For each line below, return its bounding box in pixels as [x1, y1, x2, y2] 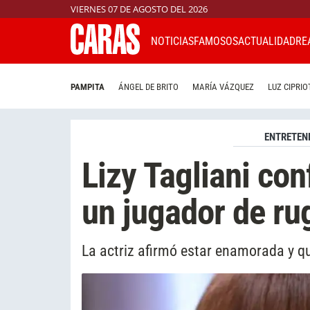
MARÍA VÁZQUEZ [192, 82, 254, 93]
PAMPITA [71, 82, 104, 93]
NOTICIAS [151, 34, 194, 48]
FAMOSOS [194, 34, 238, 48]
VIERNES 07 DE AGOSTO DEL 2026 [71, 3, 208, 15]
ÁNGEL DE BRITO [118, 82, 179, 93]
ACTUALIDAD [238, 34, 295, 48]
